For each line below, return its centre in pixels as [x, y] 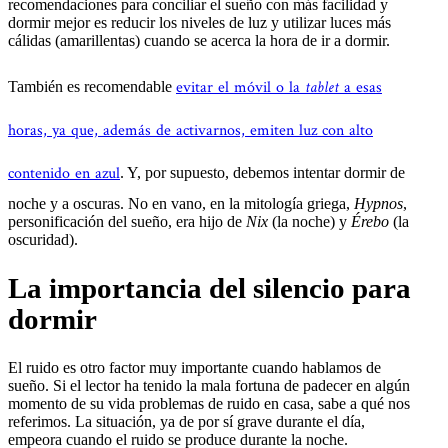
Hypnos [378, 203]
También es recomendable [92, 86]
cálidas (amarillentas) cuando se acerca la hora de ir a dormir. [199, 40]
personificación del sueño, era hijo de [127, 221]
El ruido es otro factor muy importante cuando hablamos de [194, 367]
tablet [322, 87]
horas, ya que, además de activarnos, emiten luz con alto [190, 130]
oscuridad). [43, 239]
